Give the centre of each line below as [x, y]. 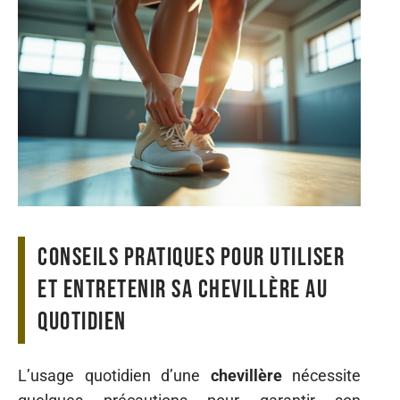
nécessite [321, 375]
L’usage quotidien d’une [114, 375]
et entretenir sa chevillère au [183, 289]
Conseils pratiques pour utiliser [191, 257]
